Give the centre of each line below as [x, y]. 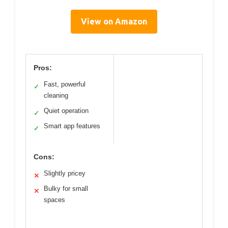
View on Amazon [114, 22]
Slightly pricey [65, 174]
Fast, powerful [65, 84]
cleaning [56, 96]
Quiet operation [66, 111]
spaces [54, 200]
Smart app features [72, 126]
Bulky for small [66, 189]
